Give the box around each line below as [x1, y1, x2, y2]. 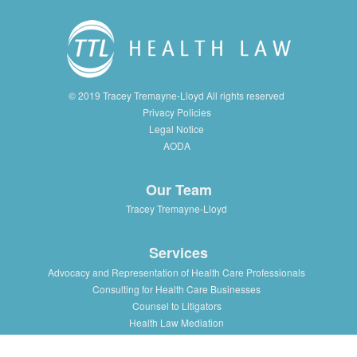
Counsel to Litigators [131, 298, 222, 312]
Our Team [145, 178, 212, 200]
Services [149, 242, 208, 264]
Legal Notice [149, 122, 204, 135]
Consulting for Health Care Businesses [92, 281, 261, 296]
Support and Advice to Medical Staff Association [73, 331, 280, 346]
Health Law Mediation [129, 315, 224, 329]
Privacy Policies [142, 105, 211, 119]
